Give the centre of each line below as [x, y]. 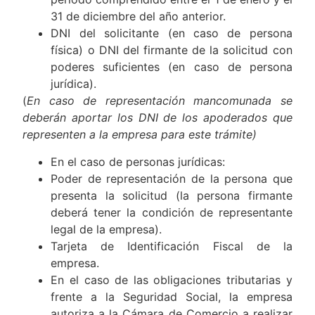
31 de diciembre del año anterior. [139, 17]
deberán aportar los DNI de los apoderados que [157, 118]
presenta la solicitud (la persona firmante [172, 195]
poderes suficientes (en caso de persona [172, 67]
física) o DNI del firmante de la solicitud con [172, 50]
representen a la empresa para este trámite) [140, 135]
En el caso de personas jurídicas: [138, 161]
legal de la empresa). [107, 229]
